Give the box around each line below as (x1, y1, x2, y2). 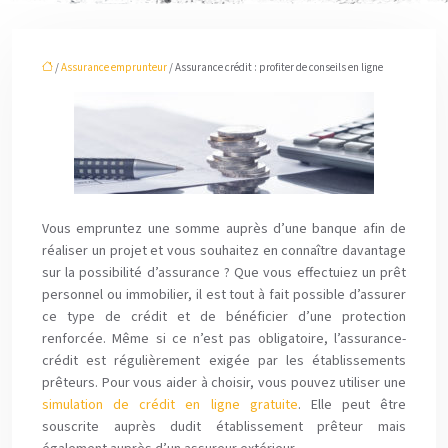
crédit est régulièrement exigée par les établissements (42, 351, 406, 371)
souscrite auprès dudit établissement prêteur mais (42, 417, 406, 437)
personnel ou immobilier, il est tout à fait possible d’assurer (42, 285, 406, 305)
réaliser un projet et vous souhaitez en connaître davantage (42, 241, 406, 261)
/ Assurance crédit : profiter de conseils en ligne (167, 60, 383, 75)
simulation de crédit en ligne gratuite (42, 395, 298, 415)
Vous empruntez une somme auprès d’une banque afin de (42, 219, 406, 239)
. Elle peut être (297, 395, 406, 415)
